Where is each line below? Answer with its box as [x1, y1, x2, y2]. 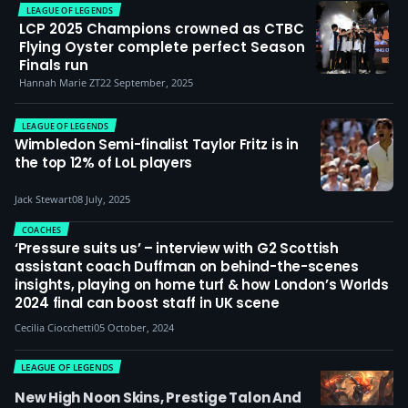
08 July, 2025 [72, 192, 130, 207]
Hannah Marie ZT [19, 76, 100, 90]
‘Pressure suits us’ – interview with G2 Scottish [15, 239, 339, 259]
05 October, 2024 [94, 321, 174, 335]
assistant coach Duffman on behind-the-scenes [15, 257, 359, 277]
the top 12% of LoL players [15, 153, 193, 173]
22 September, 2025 [100, 76, 193, 90]
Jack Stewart [15, 192, 72, 207]
